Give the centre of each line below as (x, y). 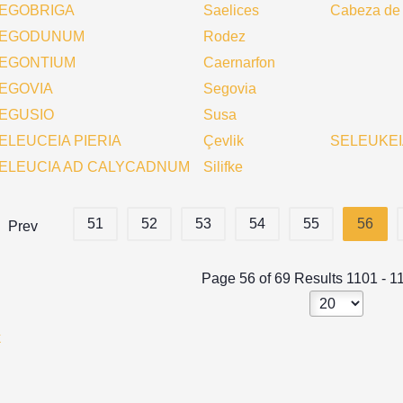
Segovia (230, 89)
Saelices (231, 10)
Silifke (223, 167)
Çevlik (224, 141)
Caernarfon (239, 63)
